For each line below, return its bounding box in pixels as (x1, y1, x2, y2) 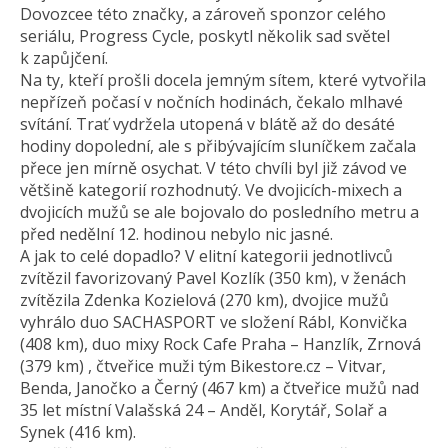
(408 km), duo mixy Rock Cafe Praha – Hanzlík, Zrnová (20, 333, 421, 355)
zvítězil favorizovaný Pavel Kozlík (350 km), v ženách (20, 267, 406, 289)
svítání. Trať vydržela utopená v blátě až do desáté (20, 113, 395, 135)
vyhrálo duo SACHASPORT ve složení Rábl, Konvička (20, 311, 407, 333)
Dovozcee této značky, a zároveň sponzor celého (20, 3, 386, 25)
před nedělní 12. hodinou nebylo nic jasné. (20, 223, 333, 245)
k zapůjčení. (20, 47, 108, 69)
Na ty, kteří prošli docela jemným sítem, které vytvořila (20, 69, 426, 91)
